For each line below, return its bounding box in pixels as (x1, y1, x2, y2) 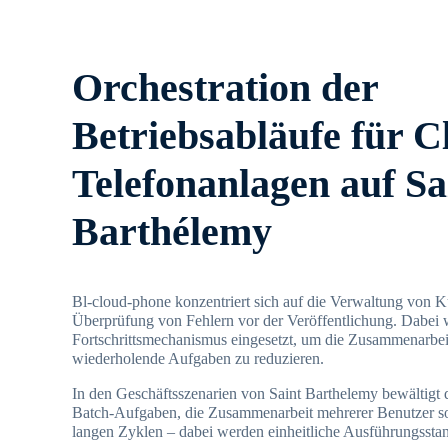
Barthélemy (72, 209, 272, 255)
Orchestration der (72, 65, 378, 111)
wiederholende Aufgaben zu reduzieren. (72, 350, 324, 368)
